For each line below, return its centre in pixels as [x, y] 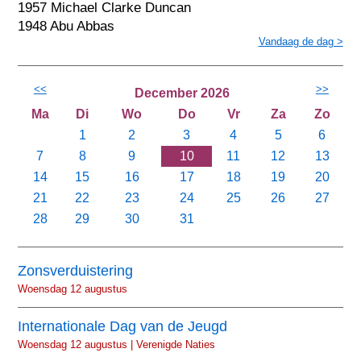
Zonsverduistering [76, 271]
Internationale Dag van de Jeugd [123, 326]
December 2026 [182, 93]
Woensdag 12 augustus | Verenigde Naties [117, 344]
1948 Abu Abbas [66, 27]
